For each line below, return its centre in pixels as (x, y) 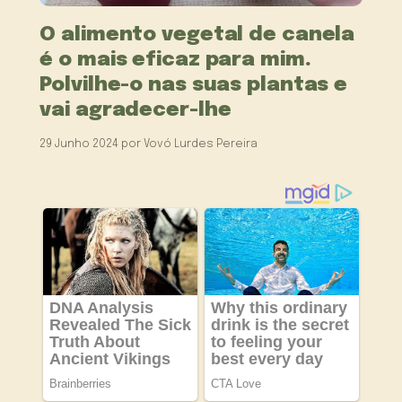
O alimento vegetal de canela (197, 34)
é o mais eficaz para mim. (175, 59)
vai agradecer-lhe (135, 109)
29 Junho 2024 (79, 144)
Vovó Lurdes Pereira (201, 144)
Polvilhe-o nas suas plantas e (194, 84)
